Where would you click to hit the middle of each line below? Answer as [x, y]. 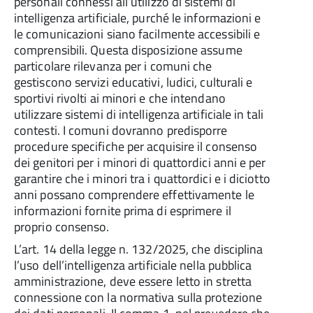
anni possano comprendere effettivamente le [134, 195]
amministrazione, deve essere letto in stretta [133, 281]
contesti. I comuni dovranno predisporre [121, 130]
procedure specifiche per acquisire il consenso [136, 146]
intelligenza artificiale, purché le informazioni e [138, 18]
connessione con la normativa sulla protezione [138, 297]
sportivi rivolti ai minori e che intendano [120, 98]
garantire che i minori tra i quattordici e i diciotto [142, 179]
